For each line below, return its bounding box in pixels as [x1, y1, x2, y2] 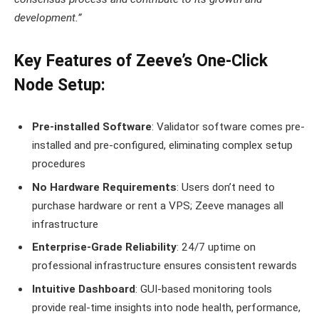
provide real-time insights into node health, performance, [32, 301, 300, 315]
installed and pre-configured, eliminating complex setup [32, 138, 293, 152]
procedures [32, 157, 85, 170]
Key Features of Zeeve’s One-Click [14, 51, 268, 71]
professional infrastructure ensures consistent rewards [32, 259, 297, 273]
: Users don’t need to [177, 180, 275, 194]
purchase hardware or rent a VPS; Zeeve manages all [32, 199, 283, 212]
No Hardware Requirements [32, 180, 177, 194]
